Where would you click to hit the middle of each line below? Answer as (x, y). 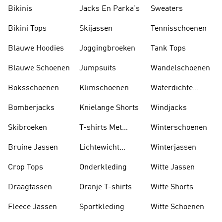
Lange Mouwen (106, 140)
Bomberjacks (31, 108)
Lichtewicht (99, 148)
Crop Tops (26, 167)
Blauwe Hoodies (36, 49)
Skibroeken (28, 128)
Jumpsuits (98, 68)
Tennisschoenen (179, 29)
